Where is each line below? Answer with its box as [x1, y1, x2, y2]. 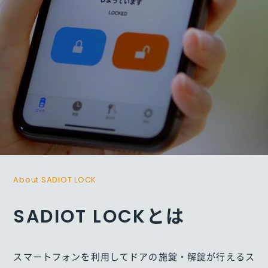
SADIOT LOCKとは [13, 204, 185, 230]
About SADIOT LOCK [13, 174, 97, 186]
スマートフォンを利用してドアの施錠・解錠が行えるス [13, 251, 255, 264]
